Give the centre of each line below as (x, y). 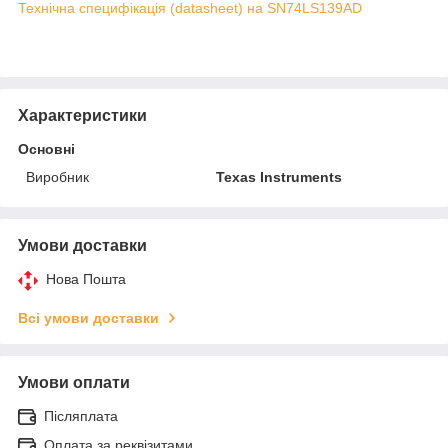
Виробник (57, 176)
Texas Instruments (279, 176)
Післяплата (81, 415)
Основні (46, 148)
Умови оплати (74, 382)
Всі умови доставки (88, 317)
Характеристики (82, 115)
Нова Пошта (86, 278)
